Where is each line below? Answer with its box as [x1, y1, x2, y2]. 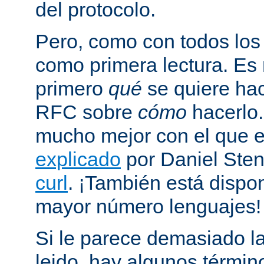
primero [35, 77, 108, 100]
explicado [35, 147, 121, 170]
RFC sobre [35, 100, 138, 123]
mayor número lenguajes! [35, 194, 261, 217]
